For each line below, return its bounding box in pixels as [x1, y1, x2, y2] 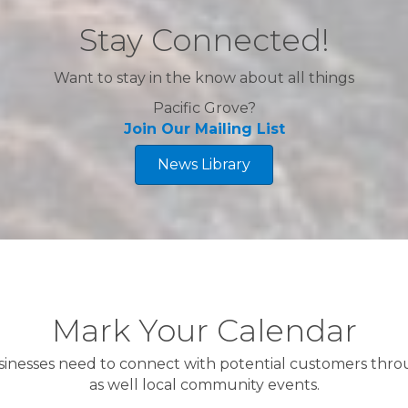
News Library [158, 155, 250, 173]
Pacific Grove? [152, 98, 256, 117]
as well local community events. [88, 375, 320, 393]
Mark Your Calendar [51, 311, 357, 350]
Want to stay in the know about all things [54, 68, 354, 87]
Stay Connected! [78, 20, 330, 59]
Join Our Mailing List [123, 119, 285, 138]
